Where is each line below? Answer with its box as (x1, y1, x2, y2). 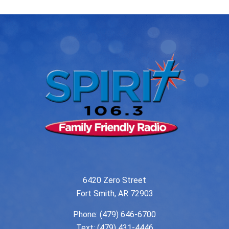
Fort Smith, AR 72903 (76, 189, 153, 199)
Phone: (73, 210, 100, 220)
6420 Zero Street (83, 175, 146, 186)
